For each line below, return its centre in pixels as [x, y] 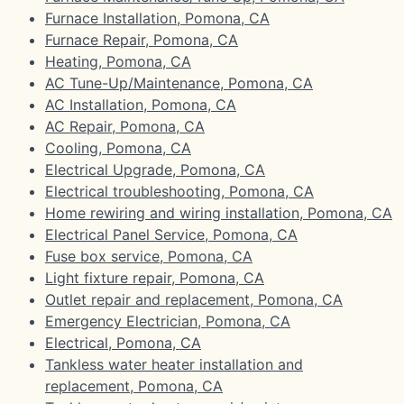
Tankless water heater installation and [174, 364]
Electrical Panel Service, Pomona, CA [171, 234]
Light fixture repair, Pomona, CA [155, 277]
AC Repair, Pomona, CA [125, 126]
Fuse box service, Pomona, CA [149, 256]
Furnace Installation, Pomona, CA [157, 18]
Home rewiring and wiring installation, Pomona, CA [219, 212]
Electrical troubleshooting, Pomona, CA [179, 191]
